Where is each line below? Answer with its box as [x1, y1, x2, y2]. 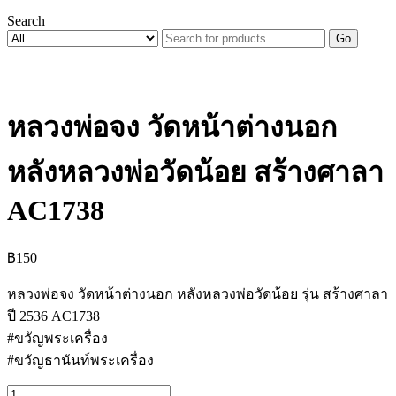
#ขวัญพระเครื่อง [7, 330, 108, 346]
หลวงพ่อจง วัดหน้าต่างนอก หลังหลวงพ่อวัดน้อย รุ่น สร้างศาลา [7, 286, 388, 301]
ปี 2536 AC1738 [7, 308, 100, 324]
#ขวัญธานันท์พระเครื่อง [7, 352, 154, 368]
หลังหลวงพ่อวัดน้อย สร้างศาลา [7, 156, 384, 189]
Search [7, 13, 45, 28]
